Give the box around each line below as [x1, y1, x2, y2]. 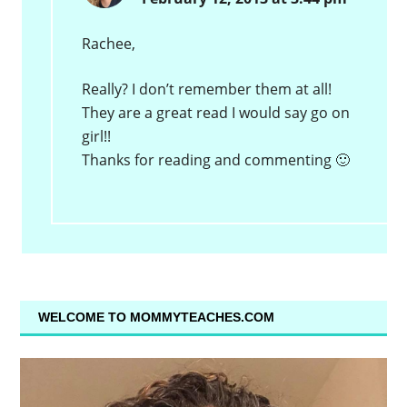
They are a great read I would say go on [82, 103, 351, 124]
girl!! [82, 126, 112, 147]
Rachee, [82, 34, 136, 55]
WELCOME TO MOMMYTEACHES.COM [38, 310, 275, 325]
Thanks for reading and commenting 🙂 [82, 150, 351, 171]
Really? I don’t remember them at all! [82, 79, 333, 100]
